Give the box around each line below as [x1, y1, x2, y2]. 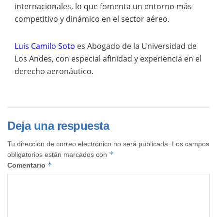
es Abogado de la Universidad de [75, 40, 197, 51]
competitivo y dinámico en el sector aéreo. [15, 13, 170, 24]
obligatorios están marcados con [7, 150, 109, 158]
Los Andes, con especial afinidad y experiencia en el [15, 53, 201, 64]
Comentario [7, 161, 47, 169]
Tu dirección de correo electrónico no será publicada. [7, 139, 170, 148]
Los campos [172, 139, 209, 148]
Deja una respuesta [7, 119, 109, 132]
